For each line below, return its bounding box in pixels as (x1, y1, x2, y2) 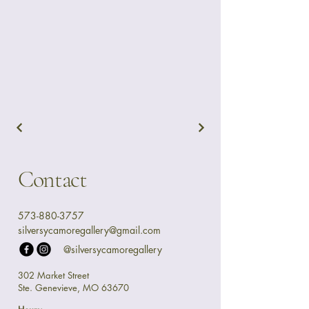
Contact (18, 165, 87, 194)
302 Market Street (18, 268, 89, 281)
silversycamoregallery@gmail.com (18, 223, 161, 237)
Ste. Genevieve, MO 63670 (18, 281, 129, 294)
